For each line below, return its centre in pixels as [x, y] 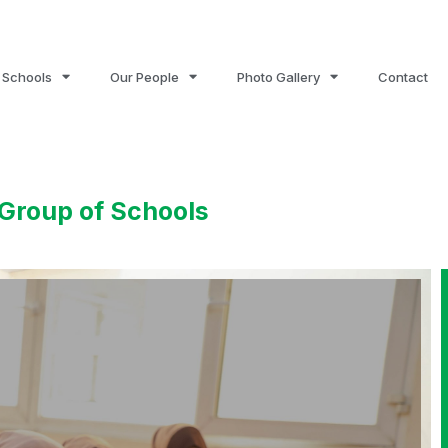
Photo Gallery [278, 76]
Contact [402, 76]
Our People [144, 76]
